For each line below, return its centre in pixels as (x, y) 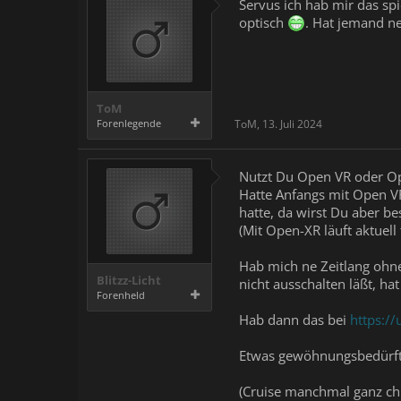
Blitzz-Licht (129, 280)
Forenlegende (129, 123)
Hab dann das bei (294, 320)
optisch (263, 22)
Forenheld (121, 295)
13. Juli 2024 (292, 124)
